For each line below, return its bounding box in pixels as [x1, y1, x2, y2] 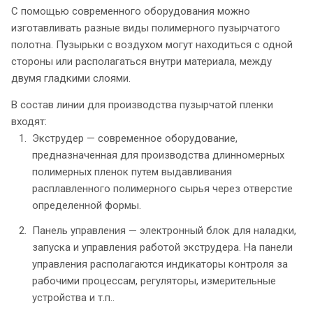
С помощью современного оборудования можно [11, 4, 250, 17]
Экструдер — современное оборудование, [32, 131, 238, 145]
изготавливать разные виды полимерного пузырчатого [11, 21, 280, 34]
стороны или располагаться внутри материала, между [11, 54, 272, 68]
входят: [11, 115, 47, 128]
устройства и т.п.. [32, 291, 115, 304]
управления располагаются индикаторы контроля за [32, 257, 288, 270]
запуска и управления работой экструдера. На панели [32, 240, 293, 254]
